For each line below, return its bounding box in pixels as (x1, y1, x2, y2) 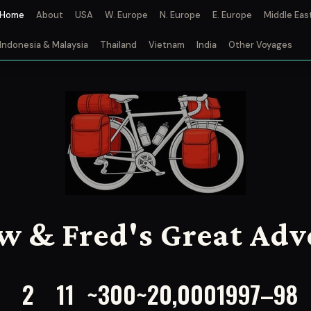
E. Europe (212, 9, 252, 22)
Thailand (99, 39, 137, 51)
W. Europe (104, 9, 148, 22)
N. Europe (159, 9, 201, 22)
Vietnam (148, 39, 185, 51)
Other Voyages (228, 39, 292, 51)
